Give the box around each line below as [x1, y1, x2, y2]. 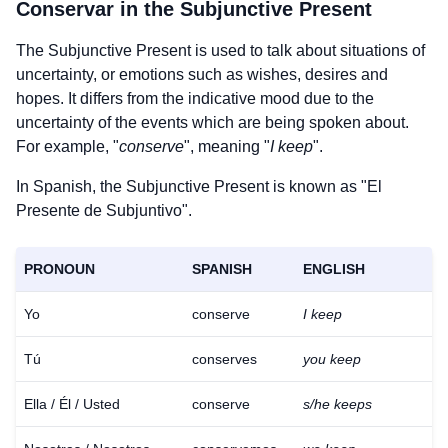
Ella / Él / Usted [24, 396, 120, 412]
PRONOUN [24, 261, 95, 277]
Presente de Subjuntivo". [16, 202, 192, 219]
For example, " [16, 138, 119, 155]
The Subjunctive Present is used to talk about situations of [16, 42, 425, 59]
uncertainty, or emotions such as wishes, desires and [16, 66, 388, 83]
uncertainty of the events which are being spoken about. [16, 114, 409, 131]
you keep [303, 351, 361, 367]
